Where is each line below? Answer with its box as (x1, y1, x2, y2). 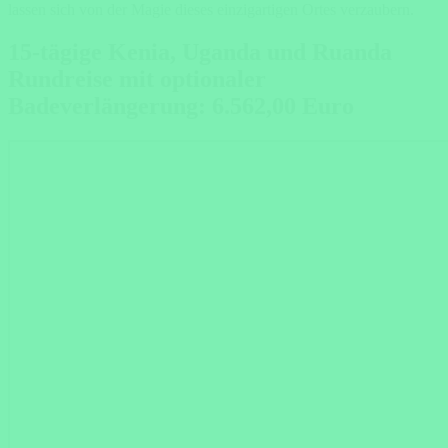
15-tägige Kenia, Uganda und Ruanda (8, 39, 392, 66)
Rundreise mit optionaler (8, 66, 272, 93)
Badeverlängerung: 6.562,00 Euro (8, 93, 354, 120)
